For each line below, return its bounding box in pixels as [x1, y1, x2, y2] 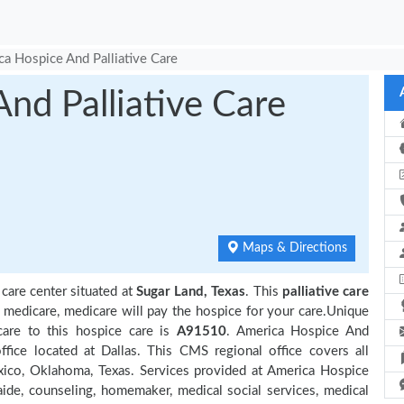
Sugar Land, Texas [135, 285, 246, 298]
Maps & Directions [239, 242, 347, 254]
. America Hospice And [226, 325, 370, 338]
